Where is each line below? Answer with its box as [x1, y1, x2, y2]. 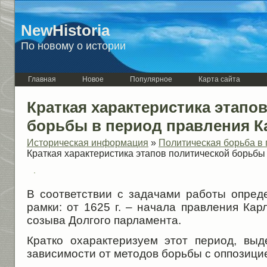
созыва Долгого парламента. [27, 213, 181, 226]
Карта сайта [198, 75, 240, 83]
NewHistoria [21, 21, 110, 39]
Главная [28, 75, 56, 83]
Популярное [130, 75, 172, 83]
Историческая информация [27, 137, 148, 148]
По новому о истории [21, 40, 126, 52]
